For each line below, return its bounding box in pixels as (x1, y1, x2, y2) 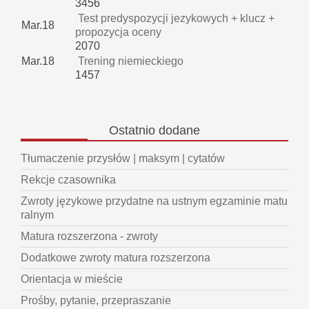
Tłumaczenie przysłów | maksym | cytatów (21, 152, 225, 165)
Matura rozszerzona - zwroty (21, 230, 158, 243)
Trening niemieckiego (75, 55, 183, 68)
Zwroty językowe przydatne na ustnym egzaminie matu (21, 195, 288, 208)
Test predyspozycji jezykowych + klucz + (75, 12, 275, 25)
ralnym (21, 209, 54, 221)
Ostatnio (109, 123, 155, 138)
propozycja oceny (75, 26, 161, 39)
